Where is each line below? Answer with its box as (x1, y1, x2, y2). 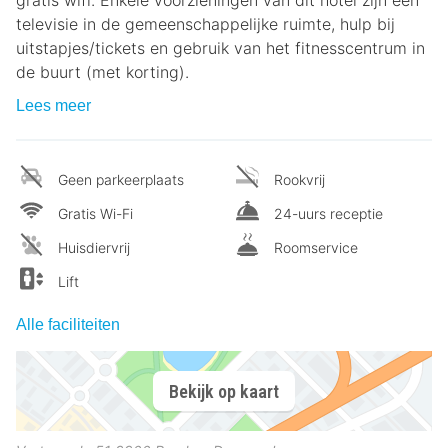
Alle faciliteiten (16, 316, 120, 334)
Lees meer (16, 97, 91, 115)
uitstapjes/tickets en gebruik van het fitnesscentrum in (16, 38, 425, 59)
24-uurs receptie (274, 205, 383, 223)
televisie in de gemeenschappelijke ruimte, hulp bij (16, 14, 395, 35)
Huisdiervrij (58, 239, 130, 257)
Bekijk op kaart (169, 380, 279, 402)
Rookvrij (274, 171, 325, 189)
